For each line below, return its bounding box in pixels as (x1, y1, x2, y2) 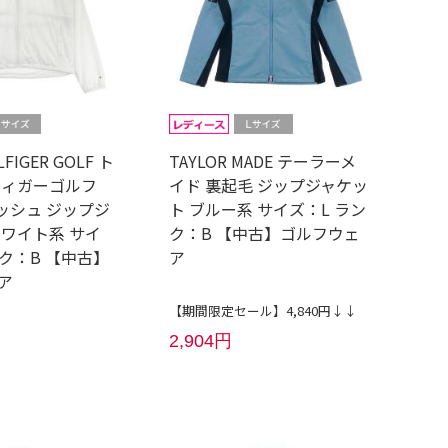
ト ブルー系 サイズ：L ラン (169, 197, 367, 222)
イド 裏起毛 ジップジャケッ (169, 173, 369, 198)
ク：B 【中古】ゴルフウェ (169, 221, 361, 246)
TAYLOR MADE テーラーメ (169, 149, 357, 174)
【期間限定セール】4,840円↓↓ (169, 301, 358, 321)
